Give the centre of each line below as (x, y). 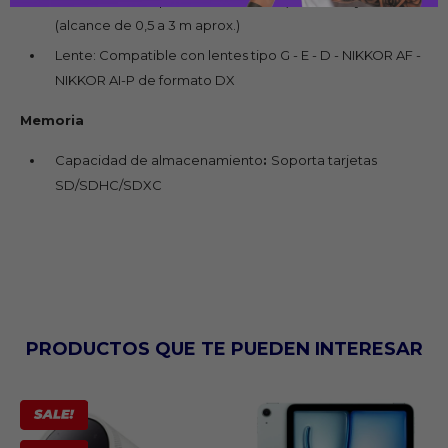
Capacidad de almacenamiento (159, 159)
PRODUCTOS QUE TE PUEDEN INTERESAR (224, 348)
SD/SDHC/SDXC (108, 184)
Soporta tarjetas (324, 159)
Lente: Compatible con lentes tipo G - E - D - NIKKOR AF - (238, 54)
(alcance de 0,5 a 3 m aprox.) (147, 24)
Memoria (52, 119)
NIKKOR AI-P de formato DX (145, 79)
